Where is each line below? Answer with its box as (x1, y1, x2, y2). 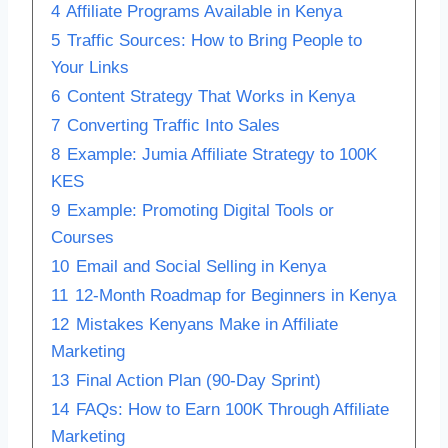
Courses (51, 227, 114, 247)
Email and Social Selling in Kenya (76, 256, 326, 276)
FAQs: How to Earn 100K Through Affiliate (76, 399, 389, 419)
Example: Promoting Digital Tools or (67, 200, 334, 220)
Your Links (51, 57, 129, 77)
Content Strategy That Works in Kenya (67, 86, 355, 106)
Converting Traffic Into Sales (67, 115, 280, 135)
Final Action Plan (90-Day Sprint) (76, 370, 321, 390)
